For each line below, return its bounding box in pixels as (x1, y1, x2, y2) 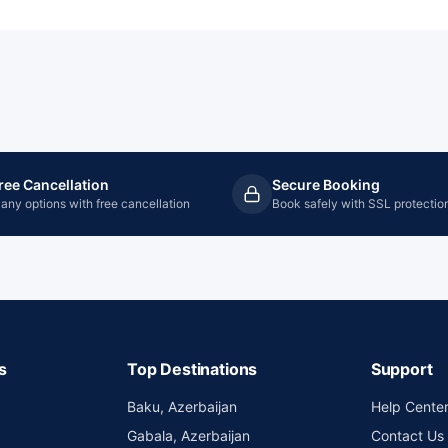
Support (370, 359, 433, 379)
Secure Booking (272, 176, 380, 193)
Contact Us (370, 427, 444, 444)
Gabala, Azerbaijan (126, 427, 250, 444)
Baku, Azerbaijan (126, 398, 237, 415)
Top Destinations (126, 359, 258, 379)
